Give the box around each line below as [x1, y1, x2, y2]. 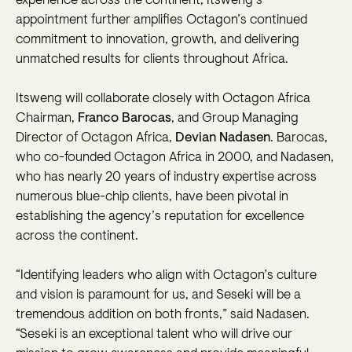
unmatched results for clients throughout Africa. [16, 53, 288, 67]
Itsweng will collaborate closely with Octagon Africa [16, 92, 310, 106]
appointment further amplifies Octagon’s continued [16, 13, 307, 27]
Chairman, [16, 112, 78, 126]
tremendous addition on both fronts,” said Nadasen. [16, 308, 310, 322]
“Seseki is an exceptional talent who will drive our [16, 328, 292, 342]
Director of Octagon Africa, [16, 131, 175, 145]
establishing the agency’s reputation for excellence [16, 210, 304, 224]
